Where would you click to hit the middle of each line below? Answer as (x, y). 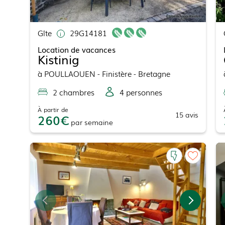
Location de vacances (76, 49)
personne (141, 92)
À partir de (53, 110)
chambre (74, 92)
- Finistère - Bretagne (133, 74)
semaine (98, 122)
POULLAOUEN (70, 74)
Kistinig (58, 59)
